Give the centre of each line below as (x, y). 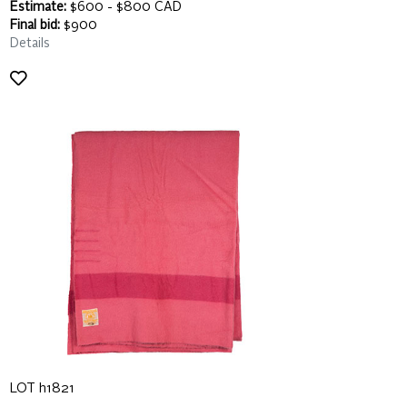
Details (30, 44)
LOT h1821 (42, 389)
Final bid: (35, 25)
